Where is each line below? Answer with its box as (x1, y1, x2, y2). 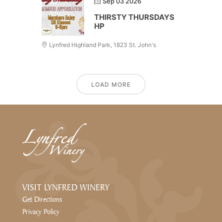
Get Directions (22, 194, 62, 204)
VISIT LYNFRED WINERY (22, 181, 110, 193)
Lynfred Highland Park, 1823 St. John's (48, 41, 156, 49)
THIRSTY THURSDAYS (94, 12, 174, 22)
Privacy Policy (22, 207, 59, 217)
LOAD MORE (91, 81, 131, 88)
